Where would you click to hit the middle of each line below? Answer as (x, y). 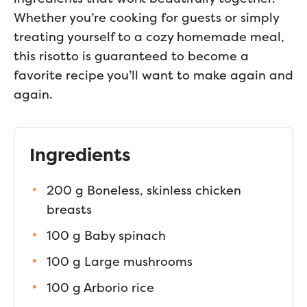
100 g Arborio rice (100, 287)
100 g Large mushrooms (120, 261)
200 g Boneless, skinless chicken (144, 190)
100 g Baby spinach (106, 235)
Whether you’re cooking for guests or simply (146, 17)
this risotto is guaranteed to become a (131, 56)
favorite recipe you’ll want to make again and (153, 75)
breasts (69, 209)
